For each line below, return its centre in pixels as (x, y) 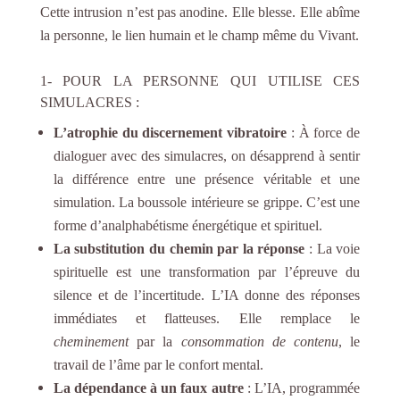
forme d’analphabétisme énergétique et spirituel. (187, 225)
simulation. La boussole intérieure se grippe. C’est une (207, 202)
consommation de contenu (259, 341)
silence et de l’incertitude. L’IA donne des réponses (207, 295)
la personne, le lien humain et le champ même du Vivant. (199, 35)
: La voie (333, 248)
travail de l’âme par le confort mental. (158, 364)
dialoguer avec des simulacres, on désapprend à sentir (207, 155)
